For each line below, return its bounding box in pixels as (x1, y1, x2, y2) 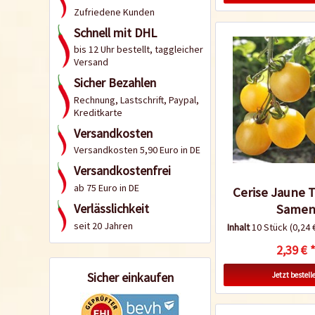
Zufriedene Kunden (74, 5, 155, 18)
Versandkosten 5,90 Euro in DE (74, 143, 200, 157)
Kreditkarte (74, 105, 122, 119)
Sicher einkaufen (86, 269, 174, 285)
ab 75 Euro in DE (74, 181, 139, 194)
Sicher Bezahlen (74, 75, 156, 91)
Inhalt (226, 220, 252, 233)
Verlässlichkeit (74, 200, 149, 217)
